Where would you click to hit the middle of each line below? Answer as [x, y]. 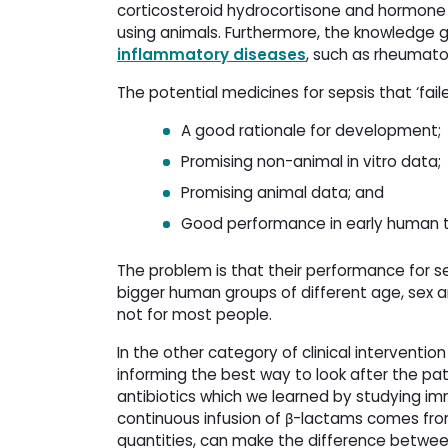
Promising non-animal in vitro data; [313, 161]
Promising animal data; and [286, 192]
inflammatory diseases [211, 54]
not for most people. [196, 314]
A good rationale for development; [313, 130]
